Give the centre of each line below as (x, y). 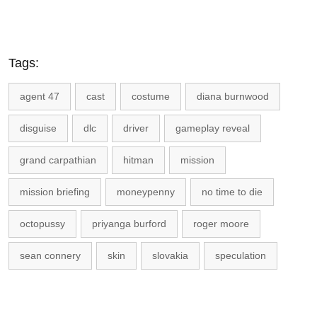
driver (136, 128)
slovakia (170, 255)
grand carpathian (58, 160)
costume (151, 96)
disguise (38, 128)
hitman (138, 160)
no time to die (232, 191)
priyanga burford (129, 223)
